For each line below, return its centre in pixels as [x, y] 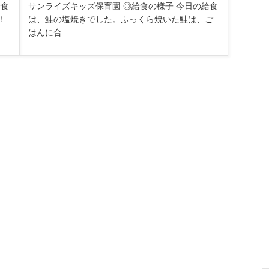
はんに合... [48, 33]
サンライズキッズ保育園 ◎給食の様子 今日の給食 [123, 6]
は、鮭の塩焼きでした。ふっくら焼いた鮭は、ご [120, 20]
